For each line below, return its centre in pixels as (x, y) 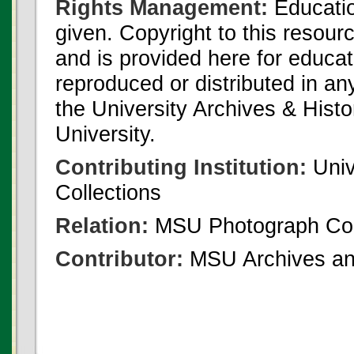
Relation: (102, 226)
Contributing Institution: (181, 167)
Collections (108, 192)
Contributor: (119, 259)
